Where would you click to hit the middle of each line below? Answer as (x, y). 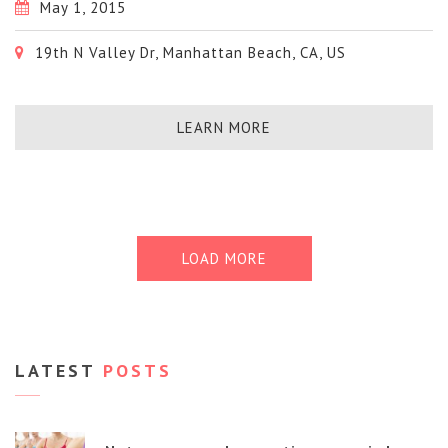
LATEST (55, 371)
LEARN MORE (224, 127)
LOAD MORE (224, 259)
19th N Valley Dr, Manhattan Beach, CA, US (188, 52)
